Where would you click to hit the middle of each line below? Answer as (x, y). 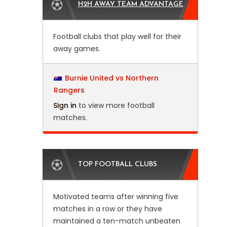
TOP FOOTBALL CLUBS (117, 164)
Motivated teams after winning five (116, 197)
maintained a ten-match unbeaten (117, 221)
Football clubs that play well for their (117, 36)
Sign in (65, 105)
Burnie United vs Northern (111, 78)
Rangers (69, 90)
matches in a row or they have (107, 209)
